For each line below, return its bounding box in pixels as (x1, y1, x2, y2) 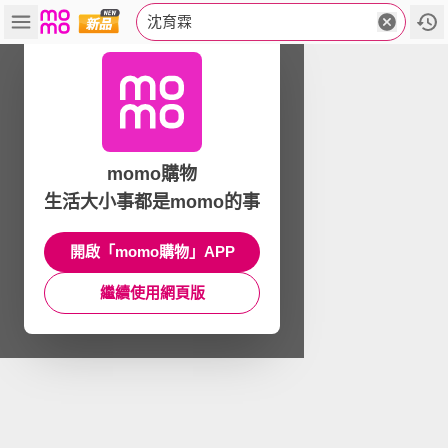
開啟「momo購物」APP (69, 243, 235, 260)
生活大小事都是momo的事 (44, 192, 260, 212)
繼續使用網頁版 (99, 284, 205, 301)
